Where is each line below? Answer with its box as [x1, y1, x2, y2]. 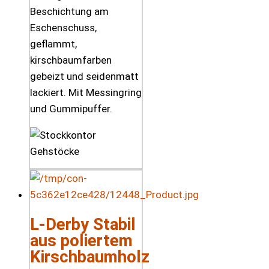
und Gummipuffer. [30, 102, 112, 115]
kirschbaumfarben [30, 53, 112, 66]
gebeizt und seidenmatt [30, 70, 139, 82]
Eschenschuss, [30, 21, 97, 34]
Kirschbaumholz [30, 247, 150, 267]
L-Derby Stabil [30, 214, 136, 235]
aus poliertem [30, 231, 133, 251]
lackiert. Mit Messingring [30, 86, 142, 98]
